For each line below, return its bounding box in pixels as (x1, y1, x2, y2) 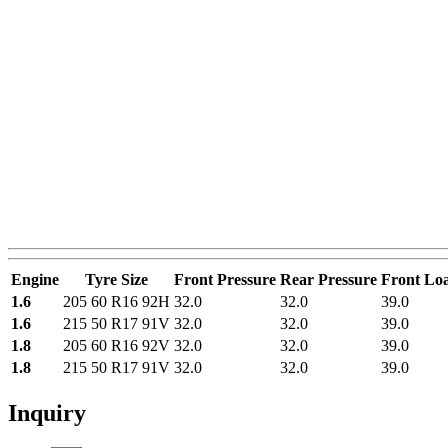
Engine (11, 270, 59, 288)
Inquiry (8, 399, 86, 426)
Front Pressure (174, 270, 276, 288)
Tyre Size (85, 270, 148, 288)
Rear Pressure (280, 270, 377, 288)
